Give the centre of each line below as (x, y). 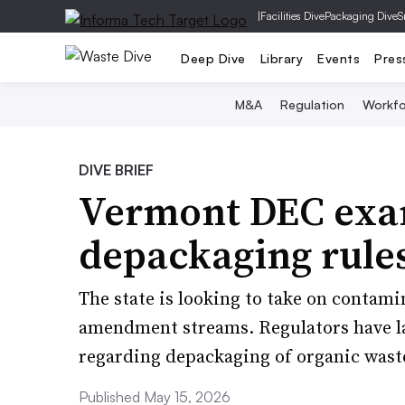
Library (281, 58)
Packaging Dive (361, 16)
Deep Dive (213, 58)
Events (339, 58)
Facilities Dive (292, 16)
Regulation (312, 104)
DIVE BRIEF (116, 170)
